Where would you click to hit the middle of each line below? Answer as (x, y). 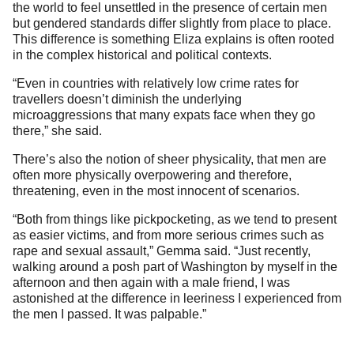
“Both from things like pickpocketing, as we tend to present (175, 220)
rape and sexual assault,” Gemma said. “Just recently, (162, 251)
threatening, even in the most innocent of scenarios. (156, 191)
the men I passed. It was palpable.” (109, 314)
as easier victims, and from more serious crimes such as (168, 235)
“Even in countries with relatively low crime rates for (156, 84)
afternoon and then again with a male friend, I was (151, 283)
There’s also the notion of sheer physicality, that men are (169, 160)
